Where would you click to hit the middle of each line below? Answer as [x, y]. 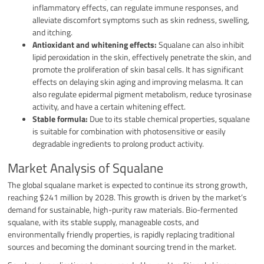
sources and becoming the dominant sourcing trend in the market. [122, 246]
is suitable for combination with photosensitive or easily [129, 131]
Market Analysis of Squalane [86, 168]
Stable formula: [60, 118]
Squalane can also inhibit [201, 44]
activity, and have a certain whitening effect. [109, 106]
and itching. [53, 32]
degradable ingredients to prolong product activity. [118, 143]
